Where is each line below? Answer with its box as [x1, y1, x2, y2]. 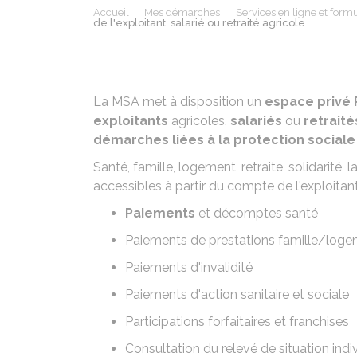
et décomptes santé [195, 206, 318, 221]
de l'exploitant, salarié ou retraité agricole [93, 17, 305, 29]
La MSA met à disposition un [93, 94, 265, 109]
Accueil [93, 6, 129, 18]
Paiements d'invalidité [125, 260, 253, 275]
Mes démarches [144, 6, 221, 18]
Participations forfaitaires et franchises [125, 314, 349, 329]
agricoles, [168, 113, 230, 128]
